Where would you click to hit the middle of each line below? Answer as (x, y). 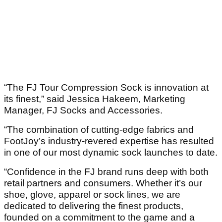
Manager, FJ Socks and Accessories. (83, 111)
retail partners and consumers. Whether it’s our (103, 183)
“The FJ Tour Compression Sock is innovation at (106, 88)
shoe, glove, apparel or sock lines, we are (92, 195)
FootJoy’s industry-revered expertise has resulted (109, 141)
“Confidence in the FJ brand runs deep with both (106, 172)
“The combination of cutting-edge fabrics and (99, 130)
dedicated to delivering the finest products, (94, 206)
